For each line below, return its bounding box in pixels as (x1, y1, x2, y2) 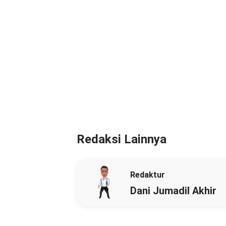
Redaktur (130, 169, 165, 180)
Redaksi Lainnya (77, 132, 166, 146)
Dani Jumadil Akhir (130, 184, 216, 197)
